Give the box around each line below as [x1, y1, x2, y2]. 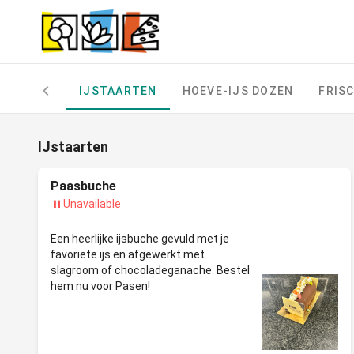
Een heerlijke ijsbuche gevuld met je [51, 232, 229, 245]
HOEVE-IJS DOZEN [182, 85, 294, 97]
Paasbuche [51, 179, 116, 194]
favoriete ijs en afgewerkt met [51, 248, 205, 261]
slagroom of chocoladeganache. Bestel [51, 264, 250, 277]
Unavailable [63, 198, 121, 210]
